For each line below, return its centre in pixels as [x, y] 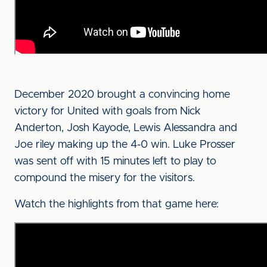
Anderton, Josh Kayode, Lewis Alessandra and [126, 128]
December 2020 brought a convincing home [122, 95]
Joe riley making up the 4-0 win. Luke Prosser [125, 145]
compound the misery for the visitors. [105, 178]
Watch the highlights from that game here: [117, 204]
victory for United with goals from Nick [108, 111]
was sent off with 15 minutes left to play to [115, 162]
